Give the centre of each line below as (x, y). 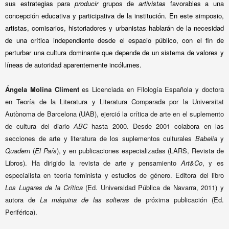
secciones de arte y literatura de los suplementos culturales (100, 138)
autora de (22, 200)
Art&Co (191, 163)
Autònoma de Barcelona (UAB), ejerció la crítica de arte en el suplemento (114, 114)
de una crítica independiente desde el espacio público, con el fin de (114, 40)
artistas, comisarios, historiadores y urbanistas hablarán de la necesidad (114, 28)
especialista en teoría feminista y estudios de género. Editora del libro (114, 175)
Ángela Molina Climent (42, 89)
